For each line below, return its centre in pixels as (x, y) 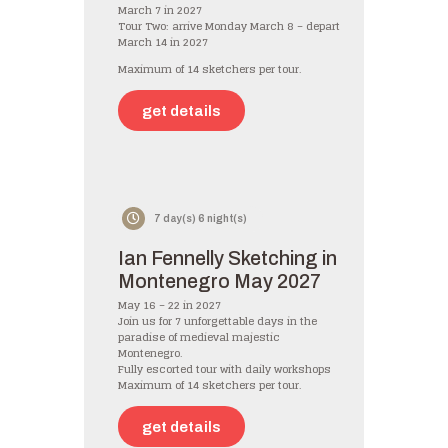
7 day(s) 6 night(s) (200, 218)
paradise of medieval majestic (199, 338)
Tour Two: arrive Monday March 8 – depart (229, 26)
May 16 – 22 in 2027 (169, 306)
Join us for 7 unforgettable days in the (217, 322)
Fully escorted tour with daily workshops (224, 370)
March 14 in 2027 (163, 42)
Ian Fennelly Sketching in (227, 259)
